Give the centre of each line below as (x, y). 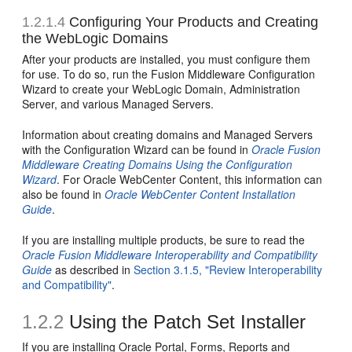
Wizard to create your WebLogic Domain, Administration (161, 89)
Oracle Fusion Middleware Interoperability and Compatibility (170, 255)
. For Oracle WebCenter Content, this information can (190, 180)
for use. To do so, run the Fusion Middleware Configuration (169, 74)
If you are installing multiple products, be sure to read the (164, 240)
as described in (93, 270)
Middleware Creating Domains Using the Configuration (158, 165)
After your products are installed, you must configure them (167, 59)
